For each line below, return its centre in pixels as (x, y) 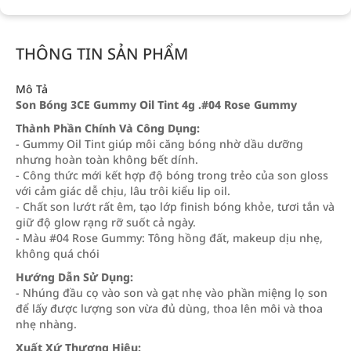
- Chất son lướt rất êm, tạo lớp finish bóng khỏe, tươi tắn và (175, 206)
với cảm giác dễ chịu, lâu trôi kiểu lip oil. (123, 191)
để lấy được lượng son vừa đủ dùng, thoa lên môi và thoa (169, 308)
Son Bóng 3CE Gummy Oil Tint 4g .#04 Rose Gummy (156, 105)
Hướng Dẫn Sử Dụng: (74, 277)
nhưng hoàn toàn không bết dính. (107, 159)
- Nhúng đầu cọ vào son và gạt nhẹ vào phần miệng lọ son (172, 293)
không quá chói (58, 253)
